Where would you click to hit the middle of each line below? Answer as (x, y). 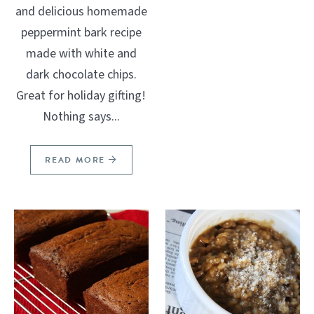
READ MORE (76, 160)
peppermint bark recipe (81, 33)
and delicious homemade (81, 12)
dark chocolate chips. (81, 75)
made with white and (81, 54)
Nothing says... (81, 117)
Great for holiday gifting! (81, 96)
